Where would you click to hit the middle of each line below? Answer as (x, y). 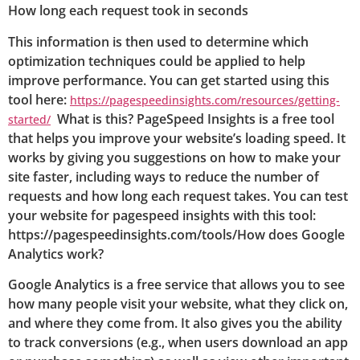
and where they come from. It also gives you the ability (175, 323)
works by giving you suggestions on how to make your (174, 157)
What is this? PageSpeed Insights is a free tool (192, 119)
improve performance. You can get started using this (169, 80)
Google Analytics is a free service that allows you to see (176, 285)
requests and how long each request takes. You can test (178, 196)
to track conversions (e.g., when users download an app (178, 343)
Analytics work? (56, 254)
